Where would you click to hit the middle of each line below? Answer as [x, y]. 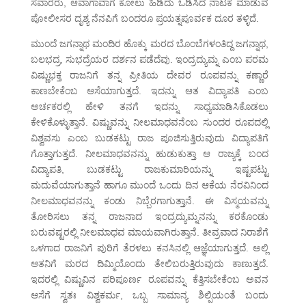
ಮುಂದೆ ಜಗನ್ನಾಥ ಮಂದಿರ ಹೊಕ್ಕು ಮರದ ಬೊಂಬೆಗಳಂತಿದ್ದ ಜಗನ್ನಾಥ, [150, 44]
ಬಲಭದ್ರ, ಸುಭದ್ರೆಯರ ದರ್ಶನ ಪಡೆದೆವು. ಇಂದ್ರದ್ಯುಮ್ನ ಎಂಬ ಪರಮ [150, 60]
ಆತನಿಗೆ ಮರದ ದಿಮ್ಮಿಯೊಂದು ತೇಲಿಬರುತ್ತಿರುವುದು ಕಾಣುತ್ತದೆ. [150, 264]
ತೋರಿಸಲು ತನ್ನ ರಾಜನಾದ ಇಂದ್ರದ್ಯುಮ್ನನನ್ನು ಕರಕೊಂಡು [150, 217]
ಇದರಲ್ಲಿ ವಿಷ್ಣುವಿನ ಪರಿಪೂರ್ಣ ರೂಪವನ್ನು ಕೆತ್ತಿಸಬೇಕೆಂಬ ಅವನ [150, 280]
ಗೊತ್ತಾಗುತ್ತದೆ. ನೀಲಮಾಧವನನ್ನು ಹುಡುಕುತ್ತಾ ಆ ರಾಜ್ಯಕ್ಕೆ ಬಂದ [150, 154]
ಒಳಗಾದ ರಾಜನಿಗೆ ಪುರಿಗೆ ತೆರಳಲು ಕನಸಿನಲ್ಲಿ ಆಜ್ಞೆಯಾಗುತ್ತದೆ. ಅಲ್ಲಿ [150, 248]
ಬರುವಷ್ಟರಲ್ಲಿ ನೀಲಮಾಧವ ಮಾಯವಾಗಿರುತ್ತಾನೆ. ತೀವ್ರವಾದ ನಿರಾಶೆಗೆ [150, 233]
